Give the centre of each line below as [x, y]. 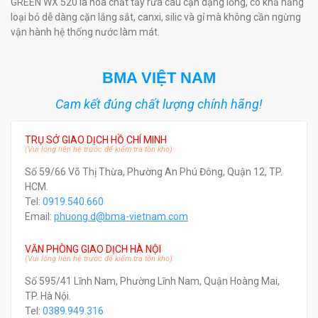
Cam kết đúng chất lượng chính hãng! [159, 104]
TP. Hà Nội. [48, 296]
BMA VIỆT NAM [159, 78]
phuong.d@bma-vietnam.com [121, 216]
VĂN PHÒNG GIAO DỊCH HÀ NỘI [93, 249]
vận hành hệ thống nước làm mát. [85, 32]
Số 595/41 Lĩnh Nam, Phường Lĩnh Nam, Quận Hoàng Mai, [152, 281]
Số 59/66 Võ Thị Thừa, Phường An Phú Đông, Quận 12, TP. [154, 172]
